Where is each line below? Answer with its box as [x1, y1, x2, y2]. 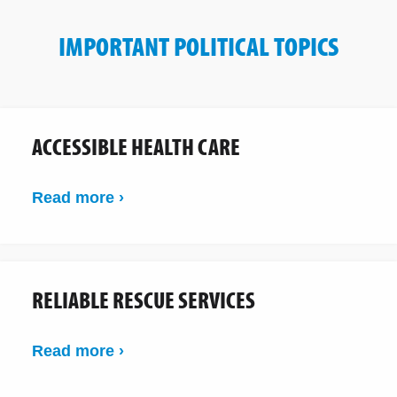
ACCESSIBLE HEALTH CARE [32, 131, 240, 161]
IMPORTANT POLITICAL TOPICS [58, 28, 339, 63]
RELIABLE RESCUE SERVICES [32, 284, 255, 315]
